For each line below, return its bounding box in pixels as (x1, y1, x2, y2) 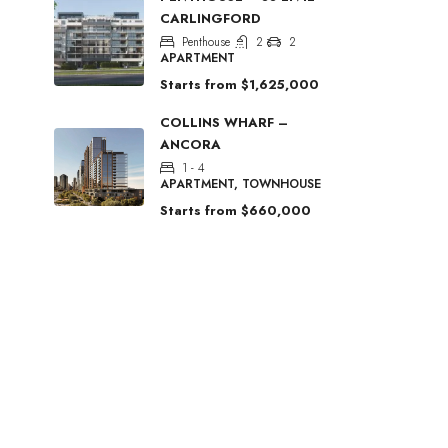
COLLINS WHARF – (160, 113, 288, 133)
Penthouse (182, 33, 230, 52)
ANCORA (160, 135, 221, 155)
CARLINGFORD (160, 9, 261, 29)
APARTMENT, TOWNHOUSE (160, 175, 321, 194)
